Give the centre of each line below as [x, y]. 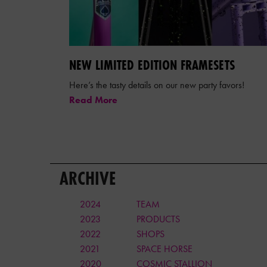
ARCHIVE [88, 178]
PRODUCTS [158, 219]
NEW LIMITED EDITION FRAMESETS [152, 64]
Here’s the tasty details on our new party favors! [157, 85]
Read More [93, 100]
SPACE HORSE [164, 249]
